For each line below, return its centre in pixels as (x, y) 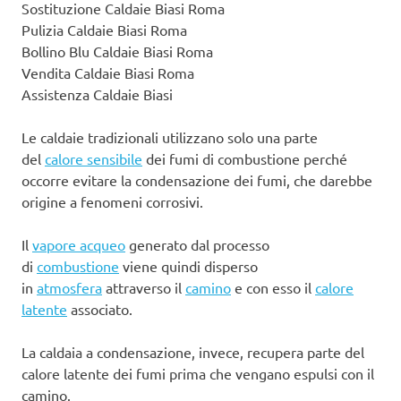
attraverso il (144, 288)
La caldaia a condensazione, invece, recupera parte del (193, 352)
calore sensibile (94, 159)
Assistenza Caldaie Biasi (97, 94)
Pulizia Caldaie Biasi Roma (104, 30)
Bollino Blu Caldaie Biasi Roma (117, 51)
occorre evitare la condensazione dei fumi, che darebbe (197, 180)
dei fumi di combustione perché (245, 159)
